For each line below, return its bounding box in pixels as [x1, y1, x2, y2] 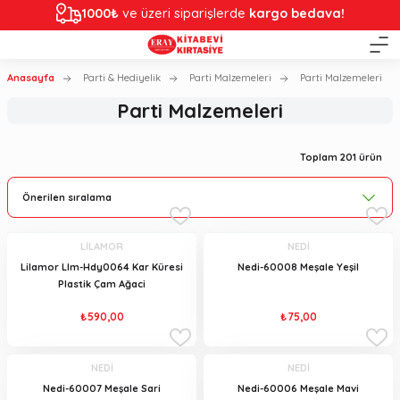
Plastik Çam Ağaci [58, 278, 146, 291]
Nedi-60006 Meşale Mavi [237, 382, 359, 396]
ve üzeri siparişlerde [119, 5, 249, 21]
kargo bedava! [249, 5, 345, 21]
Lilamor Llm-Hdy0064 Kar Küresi [21, 261, 183, 274]
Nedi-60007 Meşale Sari [43, 382, 161, 396]
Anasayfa [7, 71, 54, 84]
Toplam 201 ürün [300, 151, 382, 163]
